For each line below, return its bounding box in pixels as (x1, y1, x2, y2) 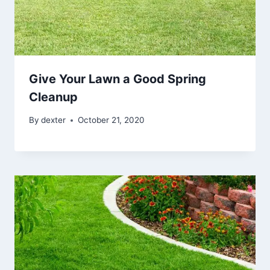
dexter (41, 115, 66, 125)
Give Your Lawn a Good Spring (29, 71, 206, 86)
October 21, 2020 (78, 115, 145, 125)
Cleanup (29, 89, 78, 104)
